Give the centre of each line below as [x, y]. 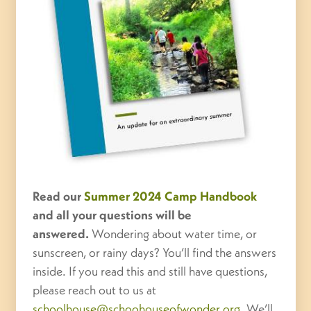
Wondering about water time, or [173, 233]
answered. [61, 233]
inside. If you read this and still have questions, [150, 271]
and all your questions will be [112, 215]
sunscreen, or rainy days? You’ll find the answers [155, 252]
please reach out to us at [95, 289]
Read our [59, 196]
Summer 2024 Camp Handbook [171, 196]
